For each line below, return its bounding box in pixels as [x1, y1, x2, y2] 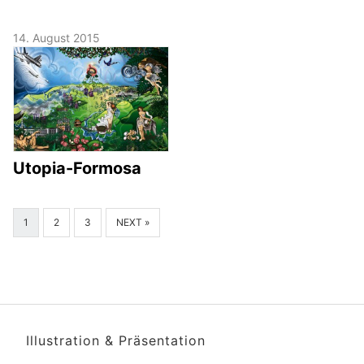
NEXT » [116, 216, 149, 229]
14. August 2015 [13, 31, 100, 45]
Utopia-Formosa [13, 158, 141, 179]
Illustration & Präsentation [26, 332, 206, 349]
